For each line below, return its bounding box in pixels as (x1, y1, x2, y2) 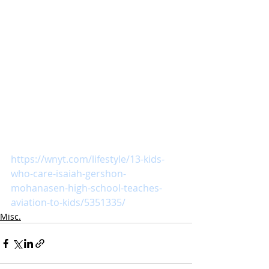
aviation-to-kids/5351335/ (11, 196, 125, 210)
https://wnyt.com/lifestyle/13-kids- (11, 153, 165, 166)
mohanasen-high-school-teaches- (11, 181, 162, 195)
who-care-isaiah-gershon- (11, 167, 126, 181)
